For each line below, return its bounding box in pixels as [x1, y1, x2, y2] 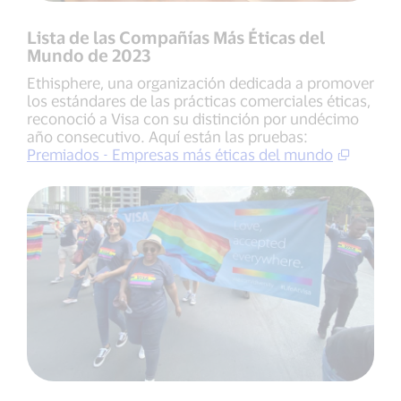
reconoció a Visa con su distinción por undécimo [27, 108, 359, 127]
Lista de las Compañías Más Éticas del [27, 26, 325, 47]
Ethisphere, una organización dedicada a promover [27, 73, 374, 91]
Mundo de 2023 [27, 44, 150, 65]
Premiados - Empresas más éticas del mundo [27, 144, 333, 163]
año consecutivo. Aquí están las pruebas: [27, 126, 308, 145]
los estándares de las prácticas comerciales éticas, [27, 90, 371, 109]
